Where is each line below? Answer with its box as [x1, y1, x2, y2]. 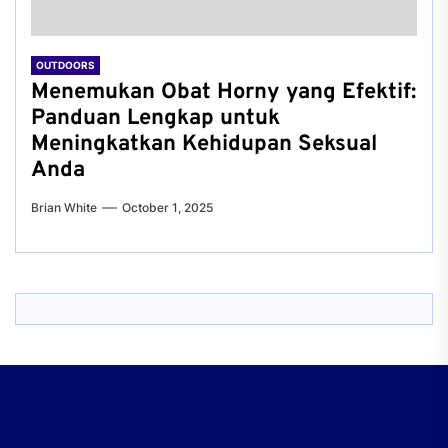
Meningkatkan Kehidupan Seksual [31, 131, 377, 158]
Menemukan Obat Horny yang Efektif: [31, 79, 416, 106]
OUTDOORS [36, 59, 95, 71]
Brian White [31, 200, 97, 215]
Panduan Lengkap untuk [31, 105, 280, 132]
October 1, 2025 [122, 200, 213, 215]
